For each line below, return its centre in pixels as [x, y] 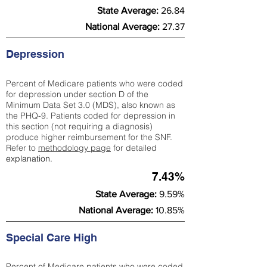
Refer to [22, 148]
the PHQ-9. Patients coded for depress [80, 116]
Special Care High [53, 237]
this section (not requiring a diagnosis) [79, 126]
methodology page [74, 148]
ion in [165, 116]
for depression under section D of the [77, 94]
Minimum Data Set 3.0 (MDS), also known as [91, 105]
